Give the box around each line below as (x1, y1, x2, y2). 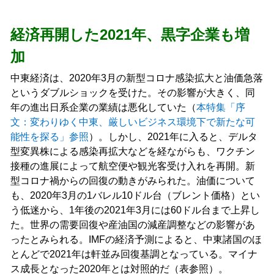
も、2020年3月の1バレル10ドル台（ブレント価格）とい (10, 190, 260, 201)
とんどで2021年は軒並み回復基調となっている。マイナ (10, 248, 257, 259)
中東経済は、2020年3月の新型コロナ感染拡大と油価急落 (10, 72, 263, 83)
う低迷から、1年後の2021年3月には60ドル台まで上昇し (10, 204, 260, 215)
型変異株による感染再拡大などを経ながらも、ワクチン (10, 146, 255, 157)
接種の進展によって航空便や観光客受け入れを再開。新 (10, 160, 255, 171)
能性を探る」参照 (10, 131, 89, 142)
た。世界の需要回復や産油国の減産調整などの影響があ (10, 219, 255, 230)
